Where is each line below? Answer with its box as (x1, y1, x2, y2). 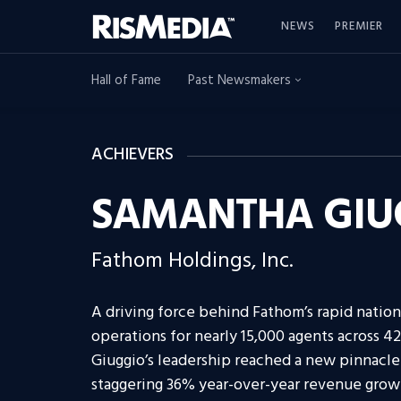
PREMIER (335, 16, 383, 36)
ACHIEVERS (91, 141, 174, 168)
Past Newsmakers (188, 70, 294, 91)
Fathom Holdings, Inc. (91, 244, 293, 279)
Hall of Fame (91, 70, 161, 91)
